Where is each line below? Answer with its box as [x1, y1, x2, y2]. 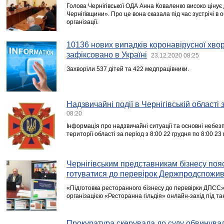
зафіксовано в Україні [66, 50, 147, 59]
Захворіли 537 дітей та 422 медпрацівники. [66, 65, 189, 72]
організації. [66, 18, 98, 25]
